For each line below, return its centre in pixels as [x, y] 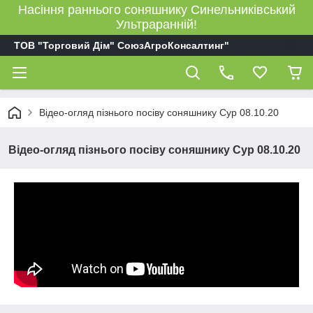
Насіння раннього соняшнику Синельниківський [156, 10]
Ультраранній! [156, 24]
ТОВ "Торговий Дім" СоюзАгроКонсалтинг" [122, 45]
